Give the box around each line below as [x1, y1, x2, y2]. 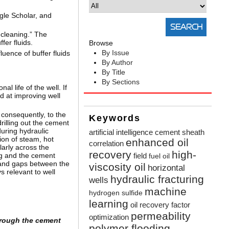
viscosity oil [89, 161, 146, 173]
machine [145, 186, 187, 198]
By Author [102, 58, 133, 67]
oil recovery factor [130, 200, 191, 210]
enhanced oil [126, 136, 189, 149]
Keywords [89, 113, 141, 124]
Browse [89, 39, 113, 48]
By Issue [102, 49, 130, 57]
